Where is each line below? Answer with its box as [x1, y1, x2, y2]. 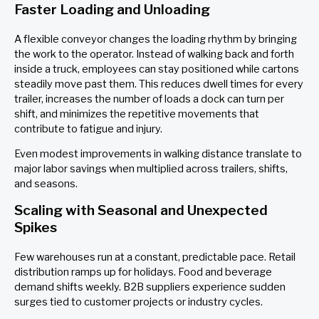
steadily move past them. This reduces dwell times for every [14, 77, 303, 90]
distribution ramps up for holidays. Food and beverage [14, 266, 272, 279]
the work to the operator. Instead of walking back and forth [14, 47, 294, 61]
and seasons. [14, 177, 78, 190]
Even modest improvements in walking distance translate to [14, 147, 302, 160]
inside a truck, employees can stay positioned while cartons [14, 62, 299, 75]
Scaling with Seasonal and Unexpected [14, 202, 268, 219]
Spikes [14, 219, 57, 236]
